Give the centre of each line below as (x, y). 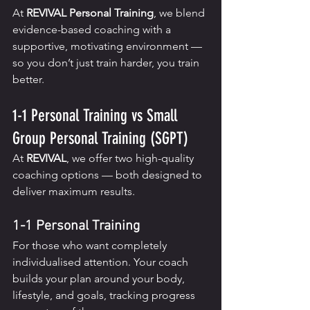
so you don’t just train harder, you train (107, 63)
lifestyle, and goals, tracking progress (105, 295)
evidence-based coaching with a (93, 30)
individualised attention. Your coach (102, 262)
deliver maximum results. (74, 192)
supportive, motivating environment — (109, 46)
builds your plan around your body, (100, 279)
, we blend (181, 13)
